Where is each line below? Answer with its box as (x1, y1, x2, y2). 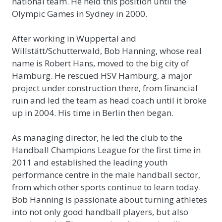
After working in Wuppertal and (12, 32, 136, 44)
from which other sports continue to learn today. (12, 181, 201, 193)
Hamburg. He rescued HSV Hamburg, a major (12, 69, 192, 81)
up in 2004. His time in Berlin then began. (12, 107, 173, 118)
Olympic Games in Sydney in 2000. (12, 7, 147, 19)
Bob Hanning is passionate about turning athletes (12, 193, 207, 205)
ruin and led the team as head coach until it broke (12, 94, 207, 106)
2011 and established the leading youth (12, 156, 167, 168)
